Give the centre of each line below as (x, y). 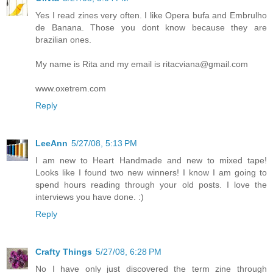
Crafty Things (64, 252)
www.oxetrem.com (71, 89)
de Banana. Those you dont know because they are (151, 28)
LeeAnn (51, 144)
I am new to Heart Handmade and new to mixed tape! (151, 161)
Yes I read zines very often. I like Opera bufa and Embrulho (151, 16)
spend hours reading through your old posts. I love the (151, 185)
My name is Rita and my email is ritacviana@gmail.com (142, 64)
